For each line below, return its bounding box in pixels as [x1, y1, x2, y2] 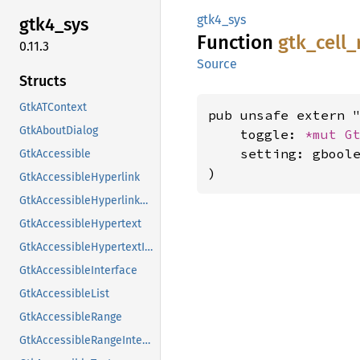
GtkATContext [19, 100, 87, 114]
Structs [19, 72, 67, 90]
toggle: [208, 126, 305, 142]
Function [197, 31, 278, 54]
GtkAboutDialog [19, 123, 98, 137]
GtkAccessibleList [19, 286, 109, 301]
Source [197, 56, 237, 72]
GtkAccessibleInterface [19, 263, 137, 277]
